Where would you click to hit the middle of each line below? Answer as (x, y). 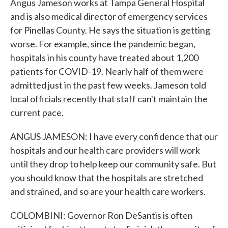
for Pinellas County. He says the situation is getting (110, 30)
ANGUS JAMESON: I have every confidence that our (114, 136)
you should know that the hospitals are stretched (107, 178)
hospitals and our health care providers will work (105, 150)
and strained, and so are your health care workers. (108, 191)
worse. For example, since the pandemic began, (103, 44)
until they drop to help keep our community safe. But (113, 164)
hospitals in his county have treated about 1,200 (104, 58)
